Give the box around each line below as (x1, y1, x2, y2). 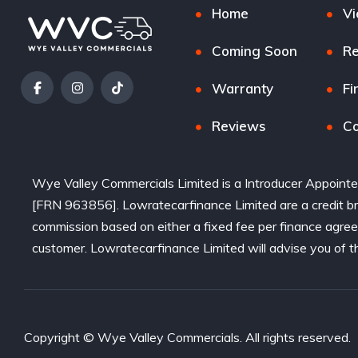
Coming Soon (212, 42, 298, 60)
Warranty (212, 80, 274, 97)
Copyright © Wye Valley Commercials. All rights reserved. (24, 328, 351, 345)
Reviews (212, 117, 267, 135)
